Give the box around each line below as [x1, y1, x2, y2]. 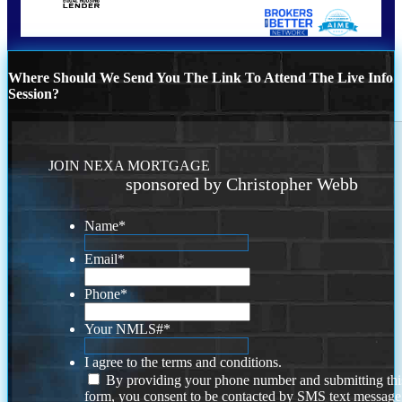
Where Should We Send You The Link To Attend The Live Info [8, 69, 393, 85]
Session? [8, 85, 59, 101]
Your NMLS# [84, 321, 164, 337]
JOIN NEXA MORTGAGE [48, 158, 211, 174]
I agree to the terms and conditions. [84, 354, 283, 371]
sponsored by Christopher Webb [125, 174, 358, 195]
